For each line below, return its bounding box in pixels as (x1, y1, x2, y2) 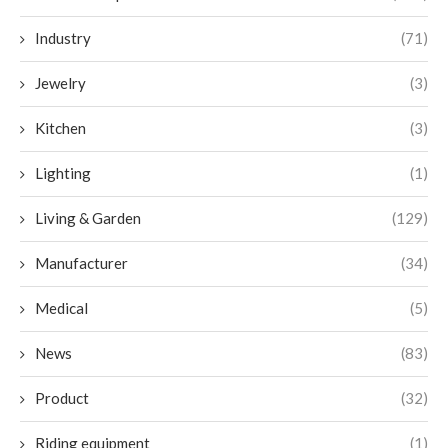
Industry (35, 29, 91, 48)
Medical (35, 299, 88, 318)
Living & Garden (35, 209, 141, 228)
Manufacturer (35, 254, 128, 273)
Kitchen (35, 119, 86, 138)
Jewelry (35, 74, 86, 93)
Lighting (35, 164, 91, 183)
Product (35, 389, 89, 408)
